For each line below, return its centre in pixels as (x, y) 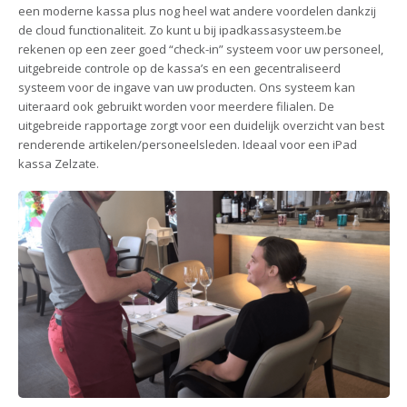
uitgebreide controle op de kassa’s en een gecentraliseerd (179, 68)
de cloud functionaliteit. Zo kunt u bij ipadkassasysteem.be (179, 30)
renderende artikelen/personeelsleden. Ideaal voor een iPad (187, 144)
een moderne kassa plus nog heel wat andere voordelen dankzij (197, 10)
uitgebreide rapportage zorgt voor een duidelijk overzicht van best (201, 125)
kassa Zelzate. (58, 163)
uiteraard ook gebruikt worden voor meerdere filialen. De (176, 106)
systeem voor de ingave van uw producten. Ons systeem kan (186, 87)
